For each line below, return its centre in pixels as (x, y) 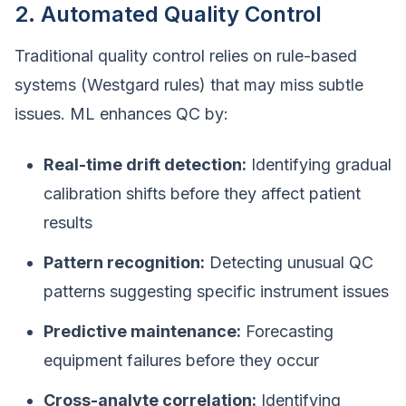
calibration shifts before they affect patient (202, 193)
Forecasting (287, 331)
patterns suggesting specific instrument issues (216, 291)
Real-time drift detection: (145, 164)
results (68, 222)
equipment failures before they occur (181, 360)
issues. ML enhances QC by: (121, 114)
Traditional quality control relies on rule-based (186, 56)
